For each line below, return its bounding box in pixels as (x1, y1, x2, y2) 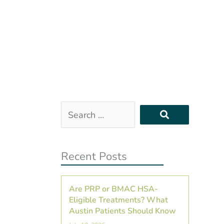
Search (60, 103, 88, 115)
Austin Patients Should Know (68, 205, 176, 216)
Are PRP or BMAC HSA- (68, 183, 158, 194)
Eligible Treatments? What (68, 194, 168, 205)
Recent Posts (60, 148, 127, 164)
